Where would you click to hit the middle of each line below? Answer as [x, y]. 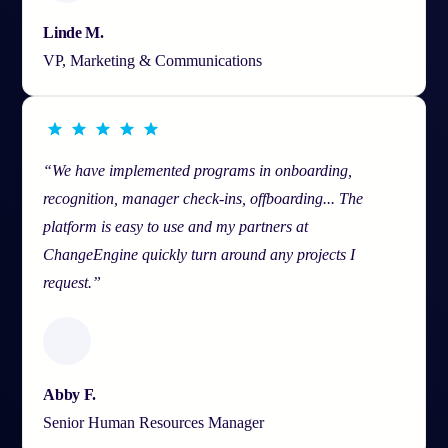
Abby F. [70, 394]
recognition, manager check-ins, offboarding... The [203, 198]
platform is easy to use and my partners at [176, 226]
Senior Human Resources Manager [154, 422]
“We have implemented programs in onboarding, [198, 170]
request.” [72, 282]
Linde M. [73, 32]
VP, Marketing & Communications [153, 60]
